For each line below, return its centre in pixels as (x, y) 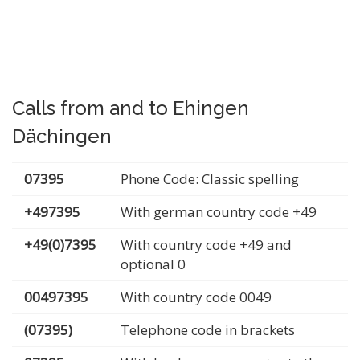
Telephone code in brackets (208, 330)
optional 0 (153, 264)
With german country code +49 (219, 212)
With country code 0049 (196, 297)
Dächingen (62, 136)
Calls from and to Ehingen (131, 108)
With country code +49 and (206, 245)
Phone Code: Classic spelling (210, 179)
